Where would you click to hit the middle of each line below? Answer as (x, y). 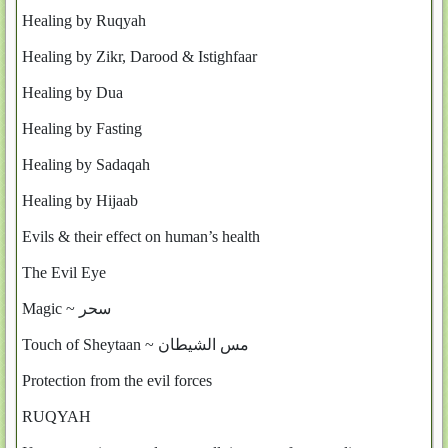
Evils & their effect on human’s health (141, 236)
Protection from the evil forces (117, 380)
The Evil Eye (64, 272)
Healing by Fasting (82, 128)
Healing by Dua (72, 92)
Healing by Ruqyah (84, 20)
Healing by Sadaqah (86, 164)
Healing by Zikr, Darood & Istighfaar (139, 56)
